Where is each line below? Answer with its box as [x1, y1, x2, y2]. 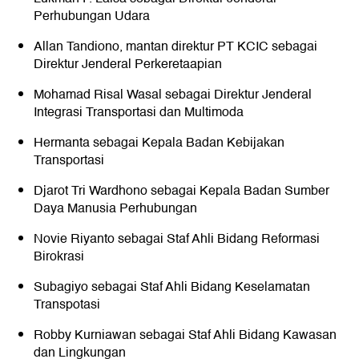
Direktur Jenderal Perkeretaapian [34, 54, 222, 75]
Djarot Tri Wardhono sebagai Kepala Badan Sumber [34, 180, 329, 202]
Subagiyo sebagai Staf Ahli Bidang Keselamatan [34, 276, 310, 298]
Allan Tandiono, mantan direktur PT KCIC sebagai [34, 36, 317, 58]
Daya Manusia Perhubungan [34, 198, 197, 220]
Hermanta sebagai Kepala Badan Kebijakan [34, 132, 284, 154]
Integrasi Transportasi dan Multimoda [34, 102, 244, 123]
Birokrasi [34, 246, 84, 268]
